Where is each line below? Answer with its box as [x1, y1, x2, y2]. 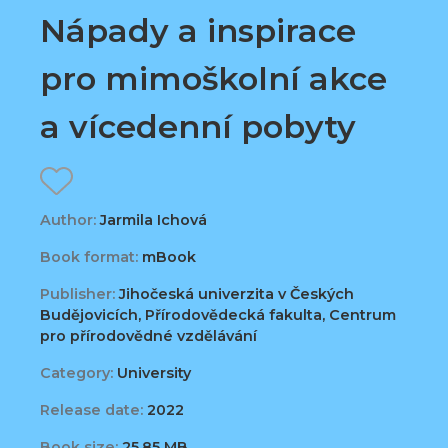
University [113, 364, 191, 383]
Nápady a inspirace [40, 10, 356, 50]
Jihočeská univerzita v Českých [115, 285, 354, 304]
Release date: [40, 401, 143, 420]
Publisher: [40, 285, 115, 304]
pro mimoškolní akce [40, 58, 387, 98]
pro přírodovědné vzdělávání [40, 327, 257, 346]
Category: [40, 364, 113, 383]
